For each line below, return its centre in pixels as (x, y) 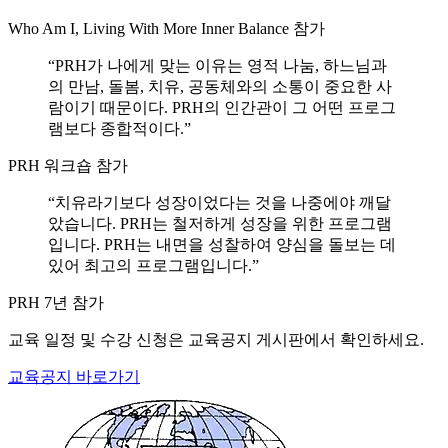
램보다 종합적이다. (116, 129)
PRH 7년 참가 (56, 303)
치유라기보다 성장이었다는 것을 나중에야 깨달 (223, 203)
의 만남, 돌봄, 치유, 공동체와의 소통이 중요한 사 (220, 87)
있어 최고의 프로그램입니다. (150, 266)
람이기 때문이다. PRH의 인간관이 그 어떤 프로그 (222, 108)
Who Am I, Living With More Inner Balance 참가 (166, 29)
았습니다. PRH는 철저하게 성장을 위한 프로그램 (220, 224)
